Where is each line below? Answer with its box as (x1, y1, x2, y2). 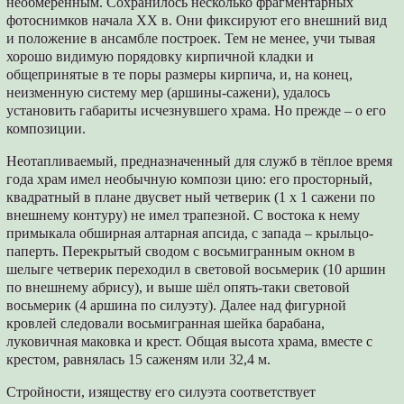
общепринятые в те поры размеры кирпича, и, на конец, (6, 66, 353, 82)
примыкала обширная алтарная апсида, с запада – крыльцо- (6, 225, 374, 241)
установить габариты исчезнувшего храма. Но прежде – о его (6, 102, 387, 118)
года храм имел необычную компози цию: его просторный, (6, 170, 373, 187)
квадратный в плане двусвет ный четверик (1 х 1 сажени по (6, 188, 376, 205)
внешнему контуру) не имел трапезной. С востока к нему (6, 207, 361, 223)
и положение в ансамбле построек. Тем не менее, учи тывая (6, 30, 376, 46)
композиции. (6, 120, 87, 136)
